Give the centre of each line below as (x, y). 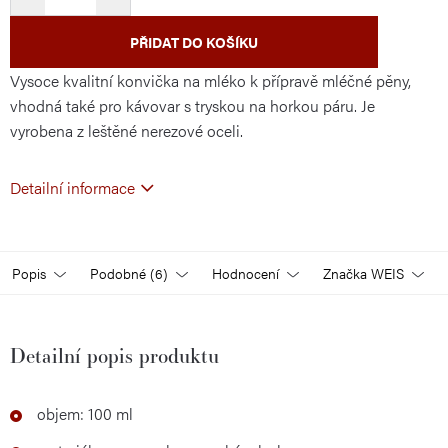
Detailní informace (72, 187)
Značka (345, 273)
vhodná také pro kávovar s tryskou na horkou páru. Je (192, 105)
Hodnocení (245, 273)
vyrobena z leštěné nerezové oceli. (126, 130)
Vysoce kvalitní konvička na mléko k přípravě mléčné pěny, (210, 80)
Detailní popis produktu (114, 355)
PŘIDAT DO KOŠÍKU (194, 42)
